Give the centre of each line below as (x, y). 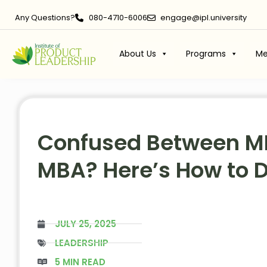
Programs (206, 54)
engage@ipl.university (204, 18)
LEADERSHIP (82, 243)
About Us (137, 54)
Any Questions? (45, 18)
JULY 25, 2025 (86, 223)
